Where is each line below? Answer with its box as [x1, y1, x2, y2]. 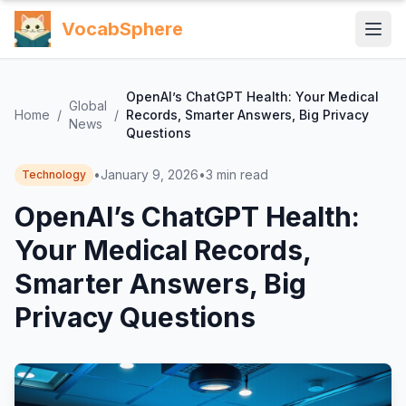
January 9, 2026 [101, 167, 198, 182]
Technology [22, 168, 86, 181]
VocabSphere [62, 18, 183, 40]
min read [217, 167, 268, 182]
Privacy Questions [14, 301, 256, 333]
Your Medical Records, [14, 234, 311, 266]
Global [69, 98, 107, 113]
